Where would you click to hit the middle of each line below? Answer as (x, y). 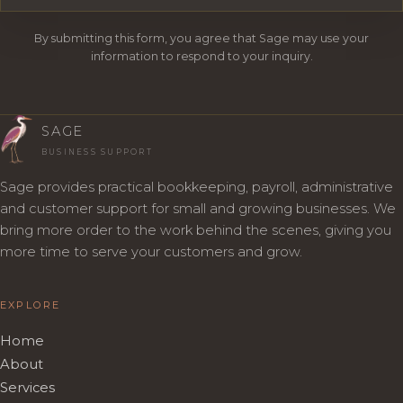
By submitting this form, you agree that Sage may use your (201, 38)
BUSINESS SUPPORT (97, 152)
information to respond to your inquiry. (201, 56)
